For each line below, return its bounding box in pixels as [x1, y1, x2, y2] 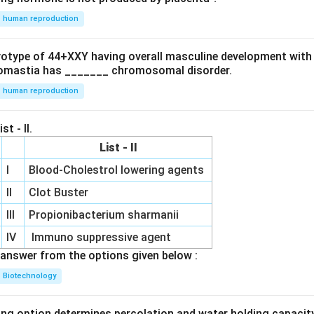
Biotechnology [3, 271, 56, 280]
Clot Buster [29, 185, 92, 199]
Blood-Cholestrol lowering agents [29, 163, 207, 177]
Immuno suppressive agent [29, 230, 172, 244]
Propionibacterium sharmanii [29, 207, 179, 221]
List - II [96, 140, 140, 154]
